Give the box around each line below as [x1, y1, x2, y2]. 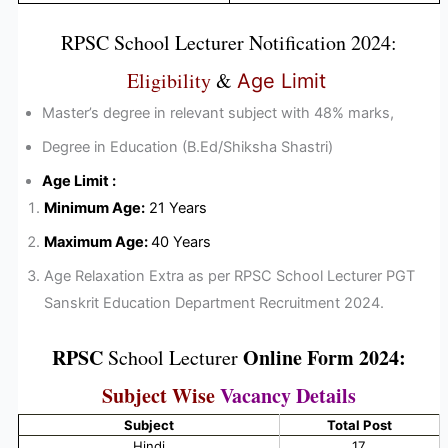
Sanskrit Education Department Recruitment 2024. [43, 294, 384, 313]
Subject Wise [102, 380, 220, 410]
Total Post [326, 416, 392, 433]
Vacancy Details [220, 380, 356, 410]
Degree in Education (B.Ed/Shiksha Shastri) [41, 138, 333, 157]
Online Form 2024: [243, 342, 406, 372]
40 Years [150, 233, 215, 252]
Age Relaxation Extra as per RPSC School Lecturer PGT [43, 267, 415, 286]
